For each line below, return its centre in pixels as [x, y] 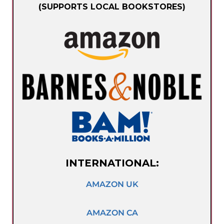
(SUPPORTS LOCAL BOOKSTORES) [112, 7]
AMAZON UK [112, 184]
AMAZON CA [112, 212]
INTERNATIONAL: [112, 163]
